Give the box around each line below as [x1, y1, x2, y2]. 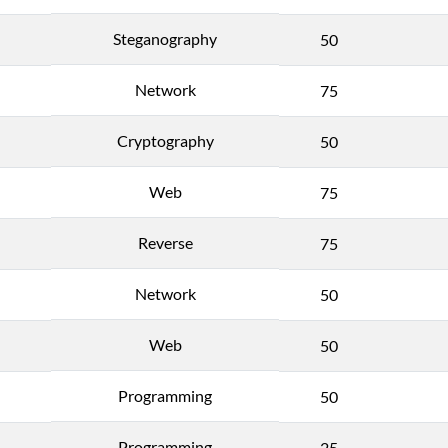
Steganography [113, 28, 217, 48]
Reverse [137, 232, 193, 252]
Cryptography [116, 130, 214, 150]
